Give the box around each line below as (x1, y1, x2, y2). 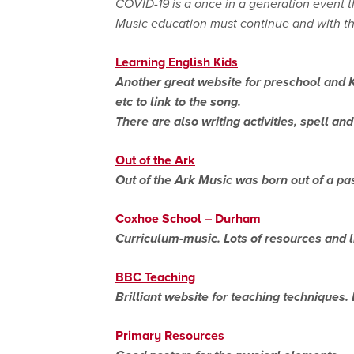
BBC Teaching (115, 267, 195, 286)
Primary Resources (115, 326, 224, 345)
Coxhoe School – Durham (115, 209, 261, 228)
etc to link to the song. (115, 92, 241, 111)
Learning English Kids (115, 52, 238, 71)
